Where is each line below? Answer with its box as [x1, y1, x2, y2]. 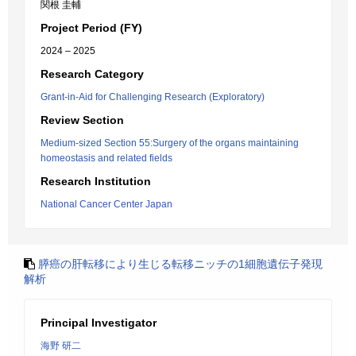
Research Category [41, 68, 144, 80]
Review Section [41, 114, 124, 126]
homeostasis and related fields [41, 153, 172, 164]
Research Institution [41, 175, 151, 188]
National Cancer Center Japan [41, 199, 172, 210]
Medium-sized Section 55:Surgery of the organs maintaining [41, 137, 299, 149]
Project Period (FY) [41, 21, 142, 34]
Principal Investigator [41, 316, 157, 329]
